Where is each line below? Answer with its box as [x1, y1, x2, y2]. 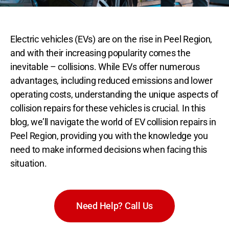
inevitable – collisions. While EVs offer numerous [10, 61, 200, 73]
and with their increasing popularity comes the [10, 48, 191, 59]
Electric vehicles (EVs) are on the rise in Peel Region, [10, 34, 213, 45]
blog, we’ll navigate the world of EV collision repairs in [10, 117, 216, 128]
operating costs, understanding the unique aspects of [10, 89, 218, 100]
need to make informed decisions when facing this [10, 144, 208, 155]
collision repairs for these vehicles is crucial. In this [10, 103, 205, 114]
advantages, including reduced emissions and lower [10, 75, 213, 86]
